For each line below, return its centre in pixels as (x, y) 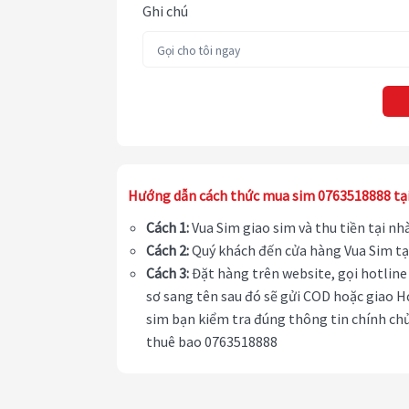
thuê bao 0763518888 (212, 342)
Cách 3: (168, 273)
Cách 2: (168, 251)
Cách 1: (168, 228)
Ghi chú (165, 11)
